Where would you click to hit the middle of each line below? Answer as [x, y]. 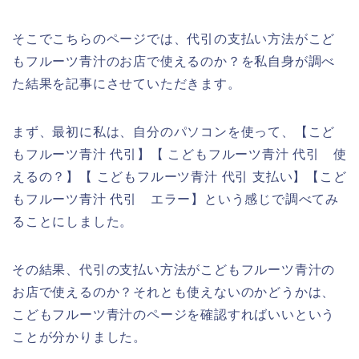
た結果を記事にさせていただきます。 [127, 83]
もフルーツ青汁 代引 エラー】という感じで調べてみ [175, 199]
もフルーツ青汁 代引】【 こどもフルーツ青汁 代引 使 [179, 154]
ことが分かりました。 [79, 337]
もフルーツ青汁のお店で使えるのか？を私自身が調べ [174, 61]
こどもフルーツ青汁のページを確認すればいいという [174, 314]
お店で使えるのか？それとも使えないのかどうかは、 [174, 292]
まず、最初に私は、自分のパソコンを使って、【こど [174, 131]
